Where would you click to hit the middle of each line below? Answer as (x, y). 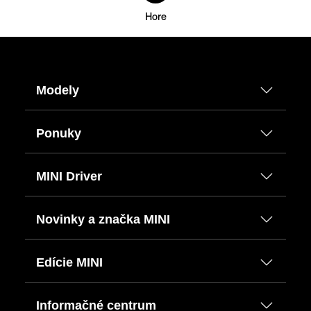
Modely (58, 90)
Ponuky (59, 133)
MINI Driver (69, 176)
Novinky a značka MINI (103, 219)
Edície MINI (69, 262)
